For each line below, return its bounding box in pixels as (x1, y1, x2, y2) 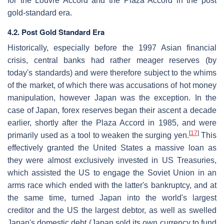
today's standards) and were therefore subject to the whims (7, 68, 216, 77)
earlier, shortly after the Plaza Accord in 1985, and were (7, 118, 216, 127)
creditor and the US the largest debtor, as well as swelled (7, 205, 216, 214)
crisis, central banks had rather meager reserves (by (7, 55, 216, 64)
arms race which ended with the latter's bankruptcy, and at (7, 180, 216, 189)
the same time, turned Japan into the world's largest (7, 193, 216, 202)
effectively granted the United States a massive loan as (7, 143, 216, 152)
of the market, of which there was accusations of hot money (7, 80, 216, 89)
